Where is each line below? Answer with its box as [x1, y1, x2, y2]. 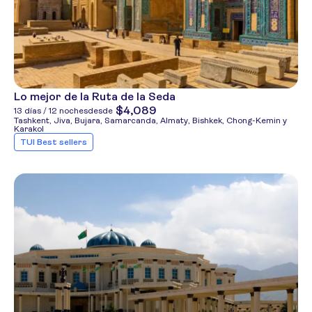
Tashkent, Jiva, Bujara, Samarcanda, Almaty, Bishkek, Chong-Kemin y [14, 116, 287, 125]
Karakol [14, 124, 44, 134]
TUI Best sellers [20, 137, 87, 147]
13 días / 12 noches [14, 106, 88, 116]
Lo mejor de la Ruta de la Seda [14, 90, 175, 103]
